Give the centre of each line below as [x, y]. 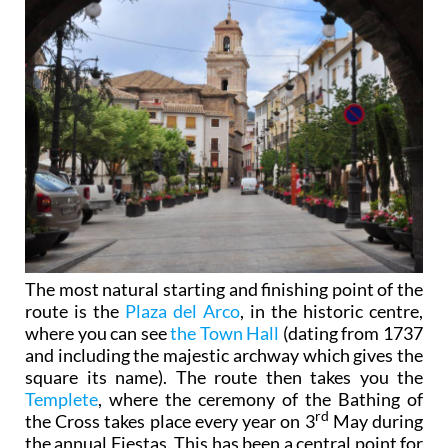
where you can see [98, 296]
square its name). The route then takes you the [224, 340]
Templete [61, 362]
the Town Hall [225, 296]
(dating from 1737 [351, 296]
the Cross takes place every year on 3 [170, 384]
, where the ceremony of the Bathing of [260, 362]
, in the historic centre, [331, 274]
